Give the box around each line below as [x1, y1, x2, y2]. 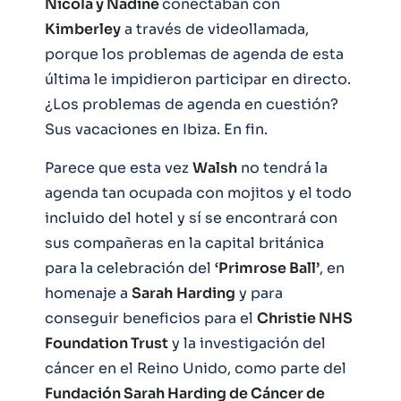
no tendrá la [237, 158, 328, 178]
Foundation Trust [45, 334, 168, 354]
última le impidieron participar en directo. [45, 70, 351, 90]
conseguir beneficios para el [45, 309, 257, 328]
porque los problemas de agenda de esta [45, 45, 344, 64]
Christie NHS [257, 309, 353, 328]
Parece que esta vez [45, 158, 192, 178]
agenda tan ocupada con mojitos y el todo [45, 183, 352, 203]
